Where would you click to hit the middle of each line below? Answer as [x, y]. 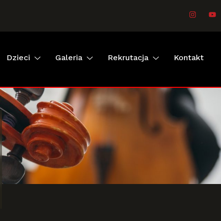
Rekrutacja [128, 57]
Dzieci [18, 57]
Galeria [69, 57]
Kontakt [189, 57]
